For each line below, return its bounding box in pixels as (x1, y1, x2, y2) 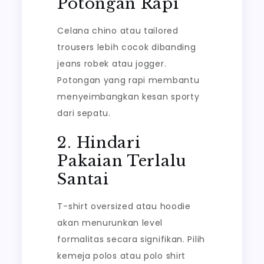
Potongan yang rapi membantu (57, 74, 200, 86)
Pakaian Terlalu (57, 151, 187, 170)
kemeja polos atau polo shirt (57, 250, 186, 262)
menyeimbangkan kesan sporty (57, 91, 200, 103)
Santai (57, 170, 109, 189)
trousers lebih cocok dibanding (57, 41, 196, 53)
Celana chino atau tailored (57, 25, 179, 37)
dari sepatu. (57, 107, 111, 119)
